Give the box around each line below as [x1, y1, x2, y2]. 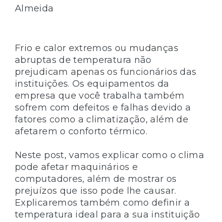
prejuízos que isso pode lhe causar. [15, 185, 176, 196]
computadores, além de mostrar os [15, 173, 177, 184]
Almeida [15, 2, 54, 14]
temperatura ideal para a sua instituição [15, 209, 200, 220]
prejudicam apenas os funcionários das [15, 66, 197, 77]
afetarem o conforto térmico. [15, 125, 148, 137]
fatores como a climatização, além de [15, 113, 188, 125]
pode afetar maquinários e [15, 161, 138, 172]
